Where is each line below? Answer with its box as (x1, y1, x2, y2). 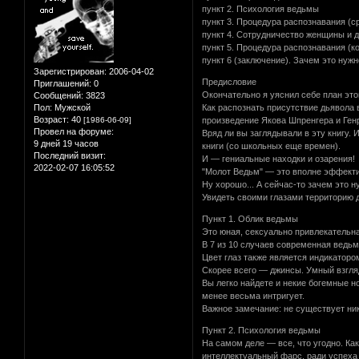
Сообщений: (34, 90, 83, 100)
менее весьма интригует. (202, 290, 305, 301)
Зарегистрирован (34, 66, 104, 76)
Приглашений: (34, 78, 91, 88)
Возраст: (34, 114, 69, 124)
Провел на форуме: (34, 126, 114, 136)
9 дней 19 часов (34, 138, 99, 148)
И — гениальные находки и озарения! (202, 153, 356, 163)
